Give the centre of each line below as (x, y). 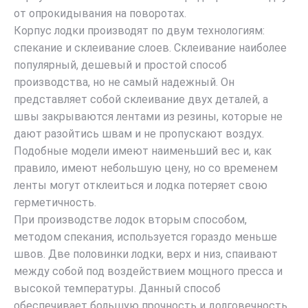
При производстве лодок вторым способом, (130, 220)
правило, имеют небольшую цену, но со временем (146, 168)
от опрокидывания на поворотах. (100, 14)
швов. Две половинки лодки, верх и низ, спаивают (146, 254)
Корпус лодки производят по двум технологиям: (139, 31)
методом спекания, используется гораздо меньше (145, 237)
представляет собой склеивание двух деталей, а (141, 100)
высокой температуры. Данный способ (117, 289)
